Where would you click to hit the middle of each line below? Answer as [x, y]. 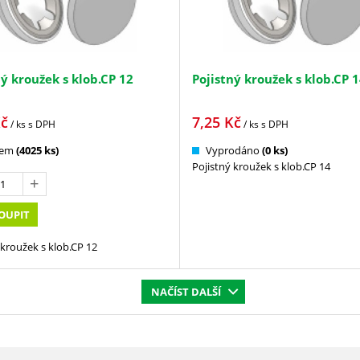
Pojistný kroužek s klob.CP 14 [261, 166]
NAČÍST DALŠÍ [186, 291]
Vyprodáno [232, 150]
